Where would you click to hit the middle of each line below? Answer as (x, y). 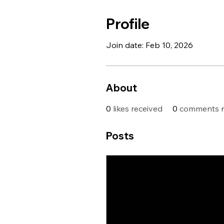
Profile (128, 24)
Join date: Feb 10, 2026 (149, 45)
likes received (138, 108)
